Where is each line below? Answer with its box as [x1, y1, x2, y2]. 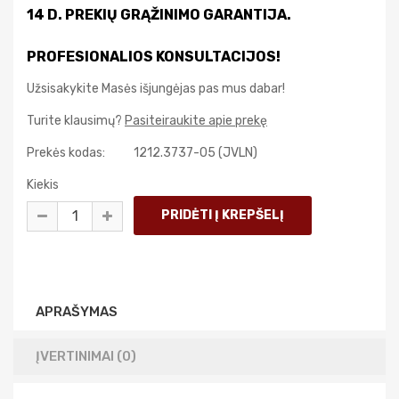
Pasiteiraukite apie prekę [125, 113, 267, 128]
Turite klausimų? [27, 113, 125, 128]
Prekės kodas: [27, 145, 105, 160]
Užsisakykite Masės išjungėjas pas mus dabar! [27, 81, 285, 96]
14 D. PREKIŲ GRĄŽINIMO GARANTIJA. [27, 6, 291, 23]
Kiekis [27, 177, 59, 192]
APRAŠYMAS [36, 304, 118, 320]
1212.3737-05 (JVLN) [134, 145, 257, 160]
